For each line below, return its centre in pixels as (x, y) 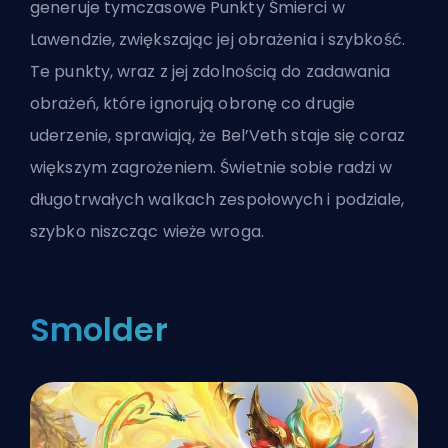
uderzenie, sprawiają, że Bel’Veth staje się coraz (217, 136)
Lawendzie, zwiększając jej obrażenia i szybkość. (217, 40)
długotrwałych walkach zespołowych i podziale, (217, 200)
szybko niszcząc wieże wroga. (147, 232)
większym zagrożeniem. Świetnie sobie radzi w (211, 168)
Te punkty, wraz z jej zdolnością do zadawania (210, 72)
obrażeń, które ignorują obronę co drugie (192, 104)
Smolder (99, 330)
